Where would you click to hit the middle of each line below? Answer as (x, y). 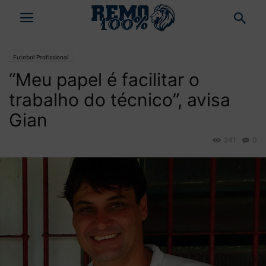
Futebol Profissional (41, 57)
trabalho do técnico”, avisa (120, 100)
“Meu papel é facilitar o (104, 80)
